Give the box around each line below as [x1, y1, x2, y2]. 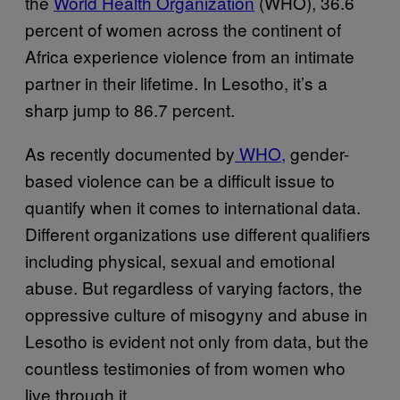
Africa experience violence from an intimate [25, 43, 354, 68]
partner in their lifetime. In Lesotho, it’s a [25, 70, 328, 95]
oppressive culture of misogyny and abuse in [25, 301, 368, 326]
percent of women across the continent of [25, 16, 341, 41]
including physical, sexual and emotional [25, 247, 335, 272]
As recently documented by [25, 140, 235, 165]
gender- [286, 140, 349, 165]
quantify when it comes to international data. [25, 194, 361, 219]
